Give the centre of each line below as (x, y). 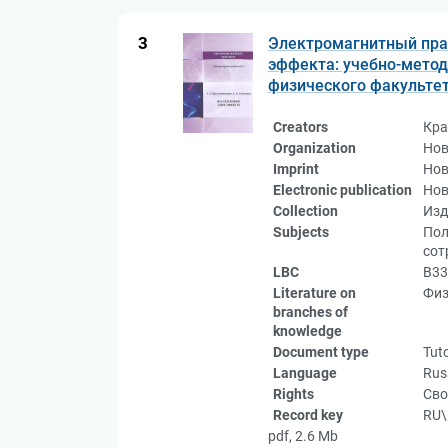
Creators (300, 127)
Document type (321, 352)
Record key (308, 415)
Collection (305, 211)
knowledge (307, 331)
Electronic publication (342, 190)
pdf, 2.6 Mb (303, 436)
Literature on (314, 293)
